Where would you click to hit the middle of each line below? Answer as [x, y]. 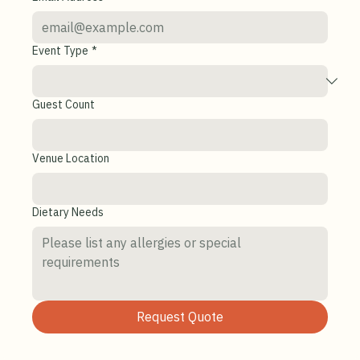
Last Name [59, 23]
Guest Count [63, 185]
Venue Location [71, 239]
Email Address [68, 77]
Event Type [60, 131]
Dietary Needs [68, 292]
